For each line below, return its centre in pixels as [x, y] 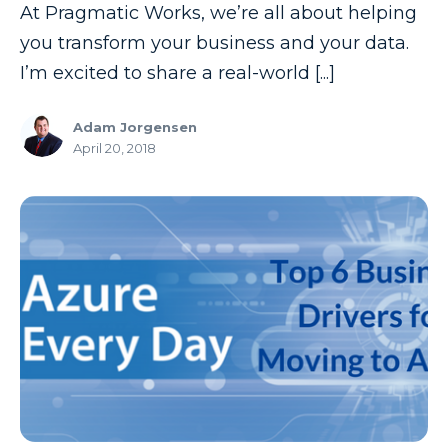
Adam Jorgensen [135, 127]
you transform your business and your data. [214, 43]
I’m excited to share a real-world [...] [177, 73]
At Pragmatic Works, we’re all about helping [218, 13]
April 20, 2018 [114, 148]
